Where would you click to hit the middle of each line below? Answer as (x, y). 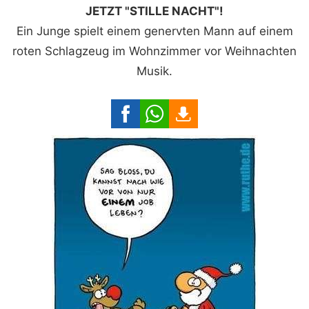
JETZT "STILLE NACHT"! (154, 11)
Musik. (154, 71)
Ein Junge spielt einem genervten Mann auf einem (154, 31)
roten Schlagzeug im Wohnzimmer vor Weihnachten (154, 51)
